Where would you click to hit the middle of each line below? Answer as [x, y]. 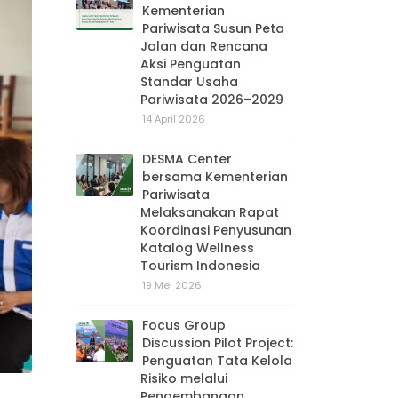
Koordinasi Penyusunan [216, 231]
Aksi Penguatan [191, 64]
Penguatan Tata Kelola [217, 361]
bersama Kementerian [215, 177]
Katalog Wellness [197, 248]
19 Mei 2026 [172, 286]
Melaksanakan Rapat [210, 213]
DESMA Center [187, 159]
